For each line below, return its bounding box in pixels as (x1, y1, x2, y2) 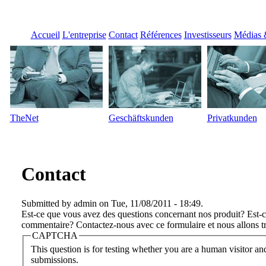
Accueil (30, 30, 60, 40)
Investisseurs (183, 30, 232, 40)
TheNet (9, 113, 39, 123)
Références (140, 30, 182, 40)
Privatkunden (207, 113, 257, 123)
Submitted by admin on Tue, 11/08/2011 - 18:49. (21, 198, 203, 208)
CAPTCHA (31, 230, 78, 240)
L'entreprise (62, 30, 106, 40)
